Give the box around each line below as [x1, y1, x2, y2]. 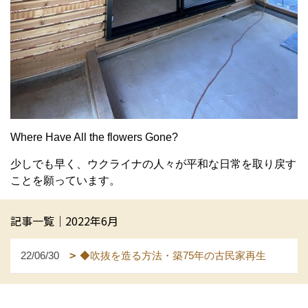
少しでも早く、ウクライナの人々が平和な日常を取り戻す [10, 157, 296, 170]
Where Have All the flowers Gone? [10, 131, 178, 143]
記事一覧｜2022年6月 [10, 212, 118, 229]
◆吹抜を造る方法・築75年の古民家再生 [80, 249, 266, 261]
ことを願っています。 [10, 174, 120, 186]
